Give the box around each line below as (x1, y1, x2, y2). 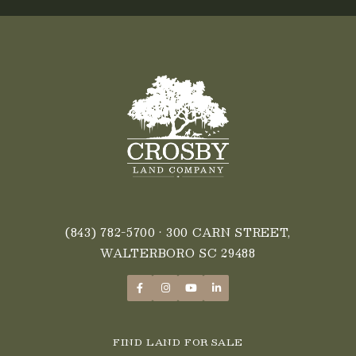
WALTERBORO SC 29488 (100, 242, 256, 262)
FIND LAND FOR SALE (113, 333, 243, 350)
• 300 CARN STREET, (155, 222, 292, 242)
